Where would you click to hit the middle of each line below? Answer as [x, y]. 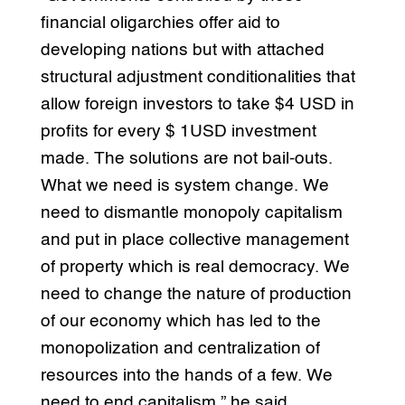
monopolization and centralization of [180, 348]
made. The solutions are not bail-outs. [186, 158]
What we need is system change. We [184, 185]
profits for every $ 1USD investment [178, 131]
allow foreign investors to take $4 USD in [197, 104]
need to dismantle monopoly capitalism [191, 212]
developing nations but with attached [182, 50]
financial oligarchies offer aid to [160, 23]
